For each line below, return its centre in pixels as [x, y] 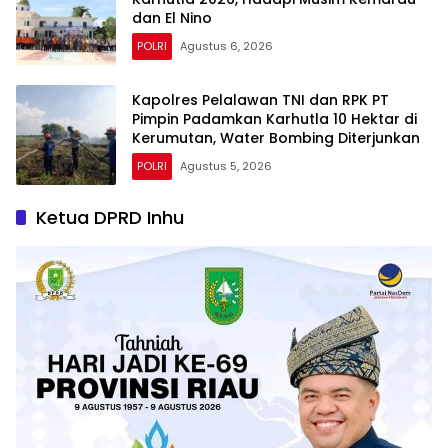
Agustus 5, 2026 [226, 165]
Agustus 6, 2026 [226, 45]
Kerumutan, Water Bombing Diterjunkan [276, 137]
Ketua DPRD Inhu [110, 218]
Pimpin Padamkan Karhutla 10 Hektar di [274, 118]
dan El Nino [172, 17]
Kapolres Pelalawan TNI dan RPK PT [260, 99]
